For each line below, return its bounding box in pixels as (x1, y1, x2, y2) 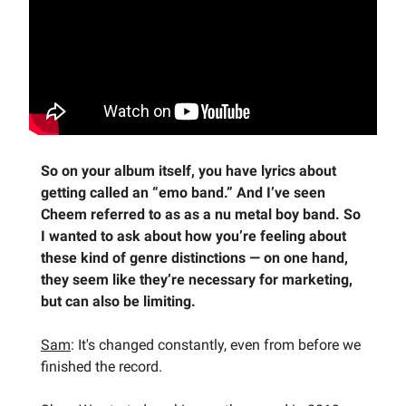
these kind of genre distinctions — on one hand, (41, 248, 348, 266)
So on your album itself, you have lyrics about (41, 161, 336, 179)
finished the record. (41, 357, 162, 375)
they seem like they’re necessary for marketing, (41, 270, 353, 288)
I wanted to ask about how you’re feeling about (41, 227, 346, 245)
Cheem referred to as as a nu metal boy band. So (41, 205, 361, 223)
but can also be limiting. (41, 292, 196, 310)
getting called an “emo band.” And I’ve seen (41, 183, 325, 201)
